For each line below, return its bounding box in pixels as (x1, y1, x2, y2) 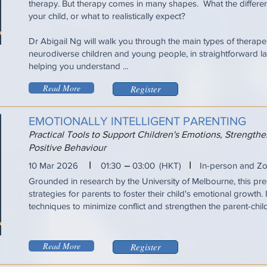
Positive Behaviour (29, 142, 106, 153)
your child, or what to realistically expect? (29, 11, 190, 21)
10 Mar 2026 (29, 160, 78, 170)
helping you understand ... (29, 61, 128, 71)
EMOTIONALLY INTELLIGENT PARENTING (29, 114, 246, 128)
